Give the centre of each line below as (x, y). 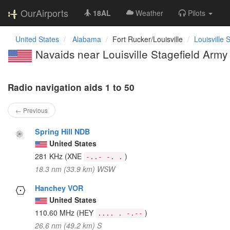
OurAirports (44, 13)
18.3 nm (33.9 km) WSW (75, 169)
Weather (149, 13)
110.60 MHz (56, 212)
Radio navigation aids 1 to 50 (71, 87)
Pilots (197, 13)
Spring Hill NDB (63, 131)
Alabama (87, 39)
